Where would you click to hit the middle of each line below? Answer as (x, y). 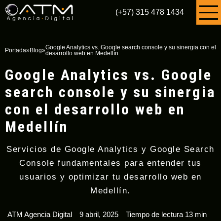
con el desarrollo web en (95, 109)
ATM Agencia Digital (39, 214)
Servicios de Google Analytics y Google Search (110, 149)
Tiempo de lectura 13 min (166, 214)
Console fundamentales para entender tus (110, 163)
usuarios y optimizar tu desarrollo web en (110, 177)
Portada (16, 50)
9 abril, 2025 (99, 214)
